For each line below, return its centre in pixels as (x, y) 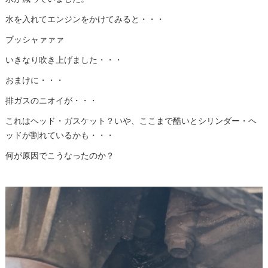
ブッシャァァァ (34, 39)
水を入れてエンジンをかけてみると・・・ (85, 19)
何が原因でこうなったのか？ (60, 155)
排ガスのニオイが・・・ (51, 100)
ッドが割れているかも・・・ (60, 135)
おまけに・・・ (34, 80)
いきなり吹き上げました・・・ (64, 60)
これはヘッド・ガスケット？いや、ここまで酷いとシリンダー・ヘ (131, 121)
